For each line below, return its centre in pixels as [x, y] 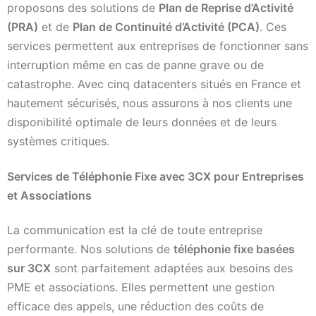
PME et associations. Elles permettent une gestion [141, 287]
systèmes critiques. [58, 141]
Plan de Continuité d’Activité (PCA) [166, 27]
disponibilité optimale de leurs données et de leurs [142, 122]
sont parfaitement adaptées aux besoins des [172, 268]
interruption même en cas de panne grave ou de [135, 65]
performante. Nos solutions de [90, 249]
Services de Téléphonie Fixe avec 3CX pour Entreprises [156, 176]
